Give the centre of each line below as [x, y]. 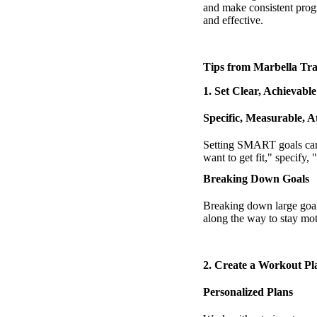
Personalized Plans [248, 292]
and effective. [233, 20]
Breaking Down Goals [256, 178]
